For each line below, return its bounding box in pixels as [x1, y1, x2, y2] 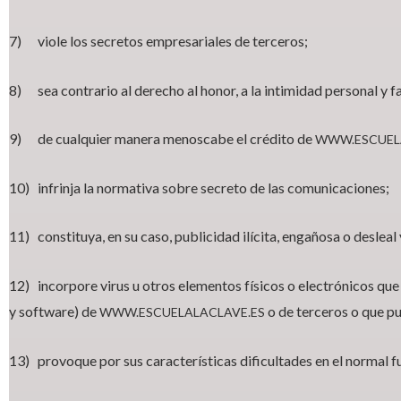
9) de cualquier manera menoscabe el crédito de [9, 130, 315, 148]
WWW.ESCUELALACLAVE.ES [99, 303, 265, 320]
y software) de [9, 302, 99, 320]
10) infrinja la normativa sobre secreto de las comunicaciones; [9, 178, 389, 196]
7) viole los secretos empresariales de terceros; [9, 32, 308, 49]
